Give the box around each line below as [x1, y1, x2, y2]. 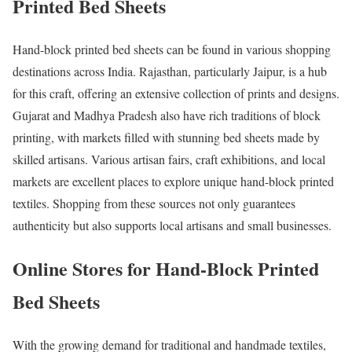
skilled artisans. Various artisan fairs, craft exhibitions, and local [13, 151, 325, 168]
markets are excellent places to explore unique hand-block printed [13, 173, 334, 190]
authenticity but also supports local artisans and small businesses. [13, 217, 332, 234]
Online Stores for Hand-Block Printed [13, 255, 319, 283]
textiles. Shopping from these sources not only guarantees [13, 195, 295, 212]
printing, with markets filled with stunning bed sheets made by [13, 129, 320, 146]
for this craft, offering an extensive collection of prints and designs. [13, 85, 339, 102]
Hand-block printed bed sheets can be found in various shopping [13, 41, 331, 58]
